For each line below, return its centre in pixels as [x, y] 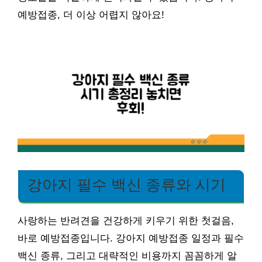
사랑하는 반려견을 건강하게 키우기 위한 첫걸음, [126, 220]
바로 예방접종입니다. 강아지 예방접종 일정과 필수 [131, 238]
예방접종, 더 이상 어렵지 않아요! [91, 15]
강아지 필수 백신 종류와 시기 [126, 185]
